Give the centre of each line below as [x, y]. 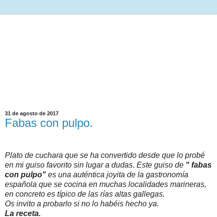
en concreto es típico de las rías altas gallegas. [85, 194]
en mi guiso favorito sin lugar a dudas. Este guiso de [95, 165]
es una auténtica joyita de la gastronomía [118, 175]
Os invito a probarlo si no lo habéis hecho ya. [82, 204]
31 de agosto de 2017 [32, 113]
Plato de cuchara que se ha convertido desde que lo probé [105, 155]
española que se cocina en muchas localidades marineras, [106, 185]
